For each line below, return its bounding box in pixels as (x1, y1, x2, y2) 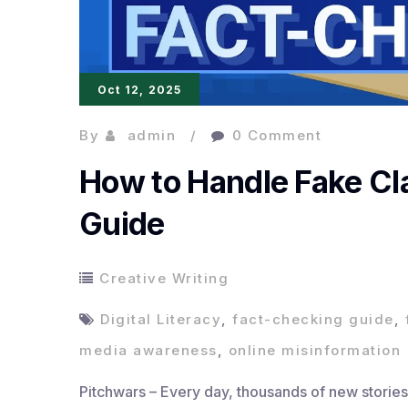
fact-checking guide (232, 311, 394, 328)
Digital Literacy (100, 311, 221, 328)
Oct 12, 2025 (97, 83, 182, 97)
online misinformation (228, 342, 401, 359)
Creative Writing (99, 270, 229, 287)
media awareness (79, 342, 218, 359)
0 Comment (231, 127, 321, 144)
